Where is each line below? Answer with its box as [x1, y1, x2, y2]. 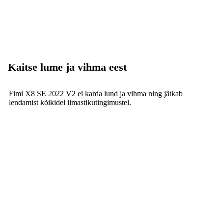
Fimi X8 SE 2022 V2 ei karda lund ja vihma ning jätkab [9, 89, 183, 98]
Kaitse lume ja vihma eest [8, 60, 127, 73]
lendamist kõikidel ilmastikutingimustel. [9, 98, 131, 107]
